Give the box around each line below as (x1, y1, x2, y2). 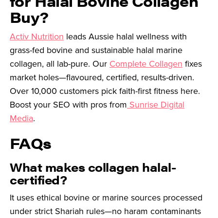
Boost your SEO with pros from (10, 98, 127, 111)
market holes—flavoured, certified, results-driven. (10, 71, 194, 84)
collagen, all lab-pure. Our (10, 57, 109, 71)
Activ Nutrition (10, 30, 64, 43)
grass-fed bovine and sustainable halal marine (10, 44, 182, 57)
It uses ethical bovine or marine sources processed (10, 191, 202, 204)
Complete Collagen (109, 57, 182, 71)
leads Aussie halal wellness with (64, 30, 187, 43)
